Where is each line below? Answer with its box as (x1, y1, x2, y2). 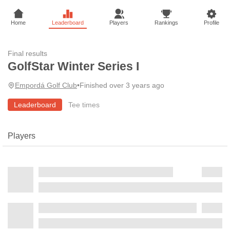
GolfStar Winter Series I (8, 60, 139, 73)
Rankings (154, 20, 178, 26)
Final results (8, 49, 47, 57)
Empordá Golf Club (15, 81, 77, 89)
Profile (204, 20, 219, 26)
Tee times (68, 101, 100, 109)
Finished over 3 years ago (80, 81, 164, 89)
